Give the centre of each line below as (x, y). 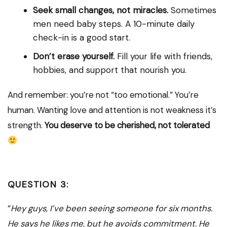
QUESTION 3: (38, 185)
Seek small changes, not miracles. (101, 10)
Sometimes (192, 10)
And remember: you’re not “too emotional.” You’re (103, 95)
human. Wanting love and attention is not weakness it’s (112, 110)
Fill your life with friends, (163, 56)
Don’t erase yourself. (74, 56)
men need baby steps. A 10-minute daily (114, 24)
